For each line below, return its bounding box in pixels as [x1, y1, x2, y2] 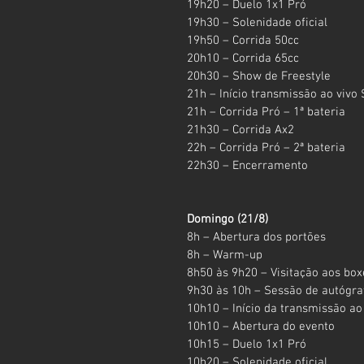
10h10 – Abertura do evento [187, 318, 335, 334]
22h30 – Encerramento [187, 158, 308, 173]
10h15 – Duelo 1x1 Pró [187, 336, 306, 352]
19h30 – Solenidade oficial [187, 15, 327, 30]
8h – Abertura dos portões [187, 229, 326, 245]
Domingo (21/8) [187, 211, 268, 227]
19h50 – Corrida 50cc [187, 32, 299, 48]
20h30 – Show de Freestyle [187, 68, 331, 84]
